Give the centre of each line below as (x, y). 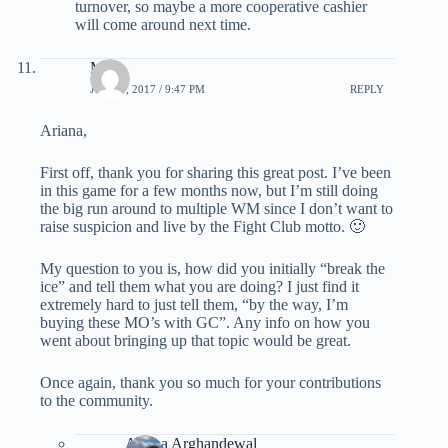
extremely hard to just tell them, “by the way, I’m (194, 304)
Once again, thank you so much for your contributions (210, 382)
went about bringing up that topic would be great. (195, 340)
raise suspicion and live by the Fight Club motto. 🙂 (202, 226)
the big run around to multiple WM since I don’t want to (216, 208)
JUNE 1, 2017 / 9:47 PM (147, 89)
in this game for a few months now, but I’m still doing (209, 190)
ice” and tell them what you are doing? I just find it (199, 286)
